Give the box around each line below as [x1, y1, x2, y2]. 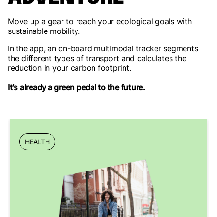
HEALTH [25, 138, 50, 146]
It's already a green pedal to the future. [8, 82, 145, 92]
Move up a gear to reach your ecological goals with [8, 16, 192, 26]
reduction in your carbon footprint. [8, 63, 131, 73]
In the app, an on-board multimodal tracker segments [8, 44, 198, 53]
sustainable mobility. [8, 26, 80, 36]
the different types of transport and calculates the [8, 53, 186, 63]
